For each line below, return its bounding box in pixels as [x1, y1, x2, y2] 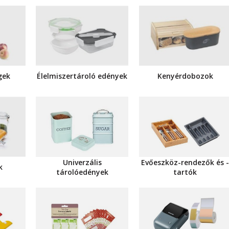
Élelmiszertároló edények [37, 71, 128, 81]
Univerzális [62, 157, 102, 167]
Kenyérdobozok [157, 71, 213, 81]
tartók [173, 167, 197, 177]
